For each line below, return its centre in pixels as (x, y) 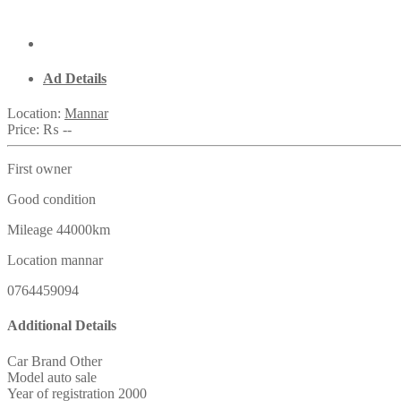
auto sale (72, 377)
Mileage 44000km (59, 230)
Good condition (51, 200)
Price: (25, 130)
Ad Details (75, 78)
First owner (39, 169)
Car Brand (37, 361)
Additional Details (62, 326)
